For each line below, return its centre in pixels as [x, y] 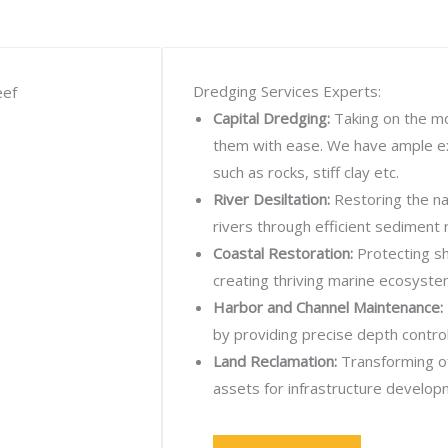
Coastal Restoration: [283, 253]
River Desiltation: [271, 199]
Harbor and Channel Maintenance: [328, 307]
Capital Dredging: [271, 118]
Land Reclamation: [275, 361]
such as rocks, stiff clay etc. [306, 172]
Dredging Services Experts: [287, 91]
